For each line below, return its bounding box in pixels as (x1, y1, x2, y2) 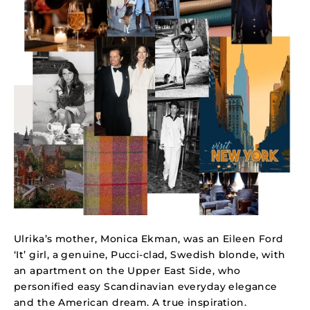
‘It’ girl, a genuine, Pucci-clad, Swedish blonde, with (14, 248, 286, 261)
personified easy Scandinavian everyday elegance (14, 280, 277, 293)
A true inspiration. (149, 295, 247, 309)
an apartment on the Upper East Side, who (14, 264, 241, 277)
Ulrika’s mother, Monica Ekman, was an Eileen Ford (14, 232, 284, 245)
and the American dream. (14, 295, 149, 309)
